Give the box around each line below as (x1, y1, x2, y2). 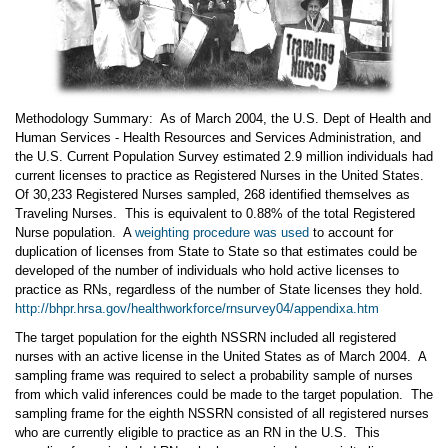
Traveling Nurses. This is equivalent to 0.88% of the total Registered (15, 205, 415, 221)
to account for (309, 224, 393, 240)
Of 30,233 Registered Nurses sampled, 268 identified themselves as (15, 186, 410, 202)
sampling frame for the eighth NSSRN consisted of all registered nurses (15, 405, 429, 421)
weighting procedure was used (135, 224, 309, 240)
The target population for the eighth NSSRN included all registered (15, 329, 396, 345)
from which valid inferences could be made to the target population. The (15, 386, 433, 402)
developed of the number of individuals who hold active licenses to (15, 262, 399, 278)
